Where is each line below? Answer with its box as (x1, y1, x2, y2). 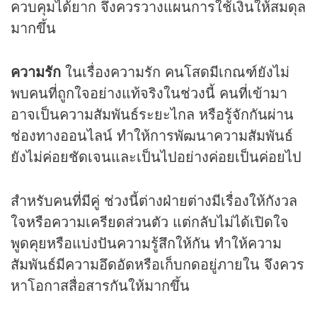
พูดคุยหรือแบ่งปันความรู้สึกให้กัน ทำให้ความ (11, 232, 282, 253)
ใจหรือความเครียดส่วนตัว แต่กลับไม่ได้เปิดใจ (11, 211, 289, 232)
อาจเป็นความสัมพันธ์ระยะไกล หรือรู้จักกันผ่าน (11, 103, 294, 125)
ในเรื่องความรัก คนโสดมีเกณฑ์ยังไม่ (61, 61, 289, 82)
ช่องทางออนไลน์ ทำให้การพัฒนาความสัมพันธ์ (11, 125, 293, 146)
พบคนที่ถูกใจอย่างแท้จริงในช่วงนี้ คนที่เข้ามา (11, 82, 287, 103)
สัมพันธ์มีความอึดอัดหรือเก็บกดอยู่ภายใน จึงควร (11, 253, 304, 275)
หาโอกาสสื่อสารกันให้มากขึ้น (11, 275, 190, 296)
